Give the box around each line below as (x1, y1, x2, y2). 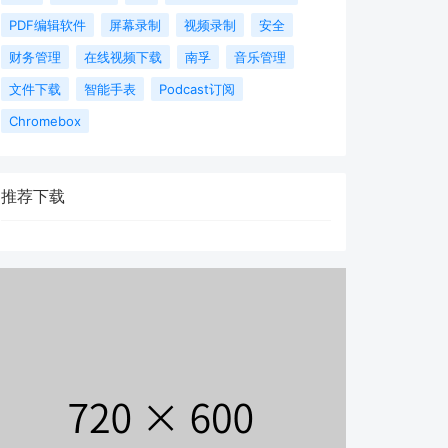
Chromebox (9, 113, 81, 129)
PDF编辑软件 (9, 17, 86, 33)
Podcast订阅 (159, 81, 235, 97)
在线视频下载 (84, 49, 162, 65)
